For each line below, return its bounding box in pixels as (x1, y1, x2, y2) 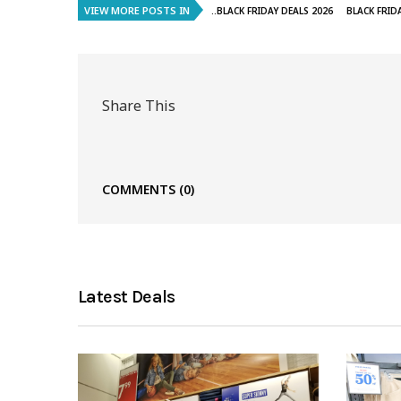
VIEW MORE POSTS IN (84, 4, 190, 18)
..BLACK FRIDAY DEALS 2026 (211, 4, 333, 18)
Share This (102, 95, 175, 115)
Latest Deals (78, 286, 175, 308)
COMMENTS (102, 181, 179, 199)
